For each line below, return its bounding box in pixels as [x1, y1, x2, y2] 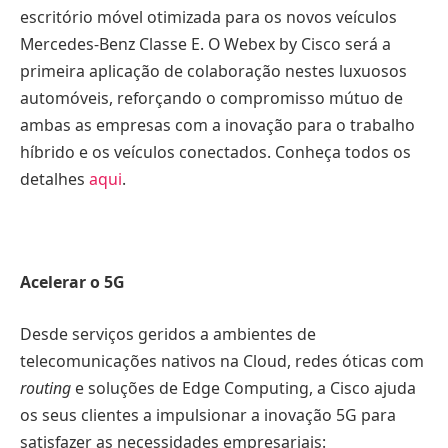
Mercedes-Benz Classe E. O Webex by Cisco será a [20, 33, 391, 56]
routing [20, 376, 71, 399]
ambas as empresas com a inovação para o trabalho [20, 114, 415, 137]
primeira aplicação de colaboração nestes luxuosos [20, 60, 407, 83]
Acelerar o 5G [20, 271, 125, 294]
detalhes [20, 168, 89, 191]
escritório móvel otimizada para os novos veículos [20, 6, 397, 29]
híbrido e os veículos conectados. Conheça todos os [20, 141, 411, 164]
